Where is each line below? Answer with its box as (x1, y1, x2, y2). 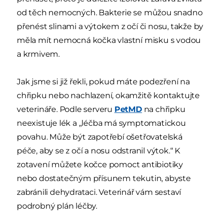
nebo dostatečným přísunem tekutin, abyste (17, 173, 191, 183)
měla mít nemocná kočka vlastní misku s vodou (17, 35, 201, 45)
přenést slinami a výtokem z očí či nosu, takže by (17, 21, 204, 31)
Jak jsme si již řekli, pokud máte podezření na (17, 76, 190, 86)
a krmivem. (17, 49, 60, 59)
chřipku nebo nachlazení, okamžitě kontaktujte (17, 90, 200, 100)
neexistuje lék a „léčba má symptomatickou (17, 118, 186, 128)
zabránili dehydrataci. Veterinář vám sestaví (17, 187, 182, 197)
